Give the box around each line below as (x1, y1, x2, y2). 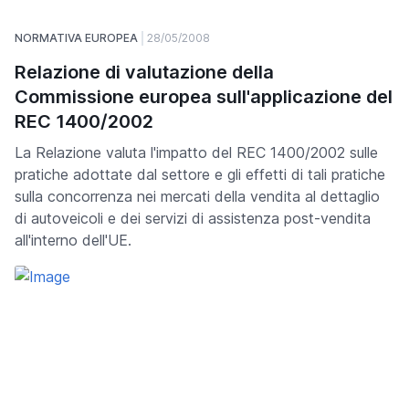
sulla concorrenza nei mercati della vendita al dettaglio (15, 186, 380, 205)
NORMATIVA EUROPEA (15, 30, 138, 45)
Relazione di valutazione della (15, 60, 274, 83)
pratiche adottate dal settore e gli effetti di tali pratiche (15, 164, 385, 184)
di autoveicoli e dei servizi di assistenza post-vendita (15, 208, 371, 227)
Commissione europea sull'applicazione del (15, 85, 393, 108)
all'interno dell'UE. (15, 230, 131, 249)
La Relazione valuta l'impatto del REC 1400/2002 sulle (15, 142, 378, 162)
